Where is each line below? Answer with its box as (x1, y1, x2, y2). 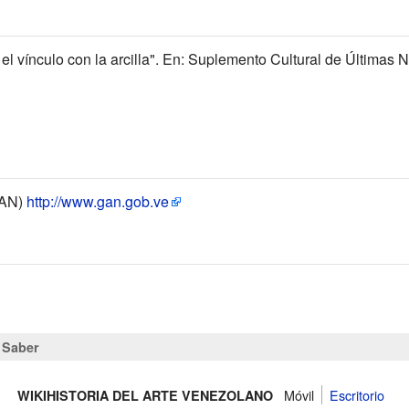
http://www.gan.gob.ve (26, 190, 169, 212)
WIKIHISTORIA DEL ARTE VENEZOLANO (16, 386, 273, 405)
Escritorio (329, 385, 384, 405)
